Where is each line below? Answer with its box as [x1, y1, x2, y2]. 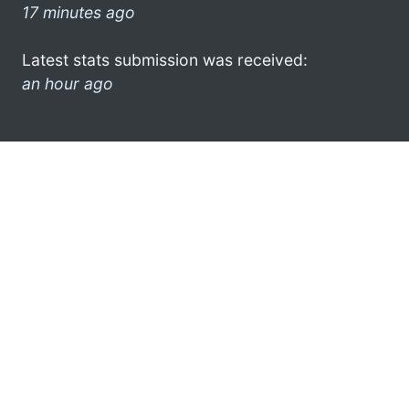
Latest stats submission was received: [22, 49, 308, 69]
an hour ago [22, 73, 113, 93]
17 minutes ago [22, 2, 135, 22]
